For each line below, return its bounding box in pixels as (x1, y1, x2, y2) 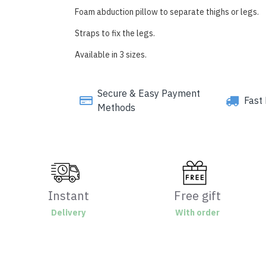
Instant (47, 187, 89, 205)
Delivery (51, 207, 86, 220)
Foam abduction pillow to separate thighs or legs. (74, 6, 259, 19)
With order (175, 207, 220, 220)
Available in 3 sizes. (74, 49, 147, 62)
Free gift (174, 187, 221, 205)
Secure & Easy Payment (97, 87, 200, 102)
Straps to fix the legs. (74, 27, 155, 40)
